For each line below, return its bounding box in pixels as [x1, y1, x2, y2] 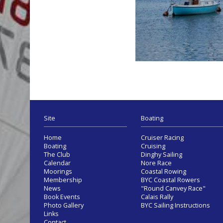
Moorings [44, 167, 72, 176]
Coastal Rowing [141, 167, 186, 176]
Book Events [44, 192, 80, 201]
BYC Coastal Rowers [141, 175, 200, 184]
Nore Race [141, 158, 172, 167]
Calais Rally [141, 192, 173, 201]
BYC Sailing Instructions [141, 201, 210, 210]
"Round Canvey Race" [141, 184, 206, 193]
